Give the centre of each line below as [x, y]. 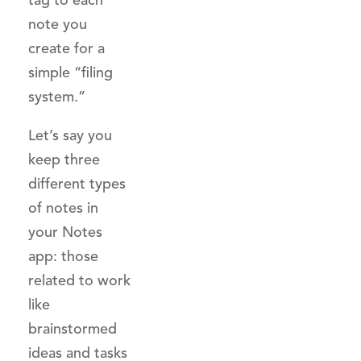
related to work [79, 280]
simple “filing [71, 73]
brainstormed [73, 329]
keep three [64, 160]
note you [58, 24]
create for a [66, 48]
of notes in [63, 208]
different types [77, 184]
